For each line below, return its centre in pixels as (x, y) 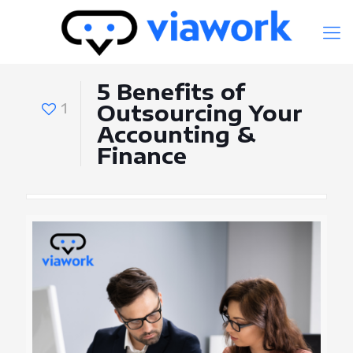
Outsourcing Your (200, 113)
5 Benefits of (171, 92)
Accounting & (176, 134)
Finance (142, 156)
